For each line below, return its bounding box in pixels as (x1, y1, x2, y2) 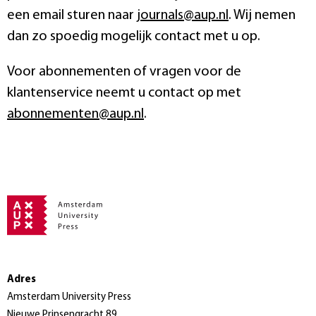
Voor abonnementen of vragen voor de (7, 64, 241, 79)
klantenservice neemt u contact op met (7, 85, 241, 100)
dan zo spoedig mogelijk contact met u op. (7, 29, 260, 44)
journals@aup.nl (137, 8, 229, 23)
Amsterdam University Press (7, 292, 131, 303)
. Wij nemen (229, 8, 296, 23)
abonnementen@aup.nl (7, 107, 144, 121)
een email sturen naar (7, 8, 137, 23)
